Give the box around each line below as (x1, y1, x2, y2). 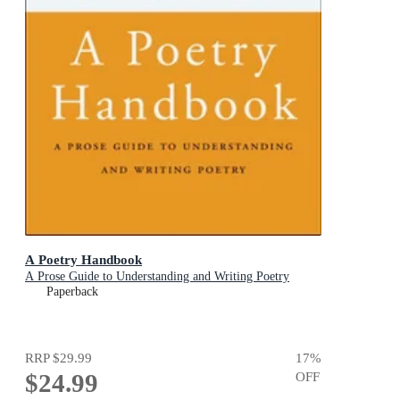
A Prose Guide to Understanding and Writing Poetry (25, 269, 289, 283)
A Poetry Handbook (25, 251, 142, 267)
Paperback (46, 284, 98, 298)
